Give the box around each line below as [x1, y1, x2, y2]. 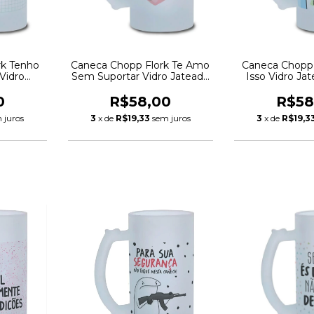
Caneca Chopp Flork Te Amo [71, 59, 210, 72]
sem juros [151, 113, 191, 124]
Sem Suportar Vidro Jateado [71, 70, 210, 83]
